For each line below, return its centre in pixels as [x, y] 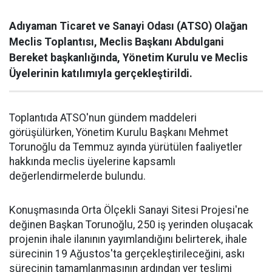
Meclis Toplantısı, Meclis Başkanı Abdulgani [117, 42]
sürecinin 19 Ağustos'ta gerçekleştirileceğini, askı [127, 253]
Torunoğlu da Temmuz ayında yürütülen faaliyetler [126, 147]
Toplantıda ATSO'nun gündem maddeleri [103, 117]
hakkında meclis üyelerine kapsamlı [92, 161]
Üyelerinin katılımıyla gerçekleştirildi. [101, 73]
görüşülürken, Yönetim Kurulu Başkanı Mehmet [119, 132]
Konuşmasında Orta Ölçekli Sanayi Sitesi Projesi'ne [129, 210]
